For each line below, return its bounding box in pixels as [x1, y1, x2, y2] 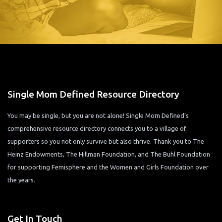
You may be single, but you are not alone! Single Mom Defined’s [7, 112, 189, 119]
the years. [7, 176, 35, 184]
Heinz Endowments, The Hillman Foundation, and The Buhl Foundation [7, 151, 210, 158]
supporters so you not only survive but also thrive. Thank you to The [7, 138, 204, 145]
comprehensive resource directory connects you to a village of [7, 125, 186, 132]
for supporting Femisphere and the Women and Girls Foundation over [7, 164, 209, 171]
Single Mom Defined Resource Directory [7, 89, 179, 100]
